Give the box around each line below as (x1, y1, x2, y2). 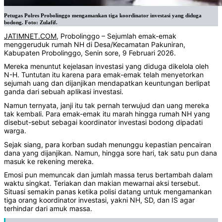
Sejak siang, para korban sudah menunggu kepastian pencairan (4, 140, 211, 149)
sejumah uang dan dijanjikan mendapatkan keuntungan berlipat (4, 79, 210, 88)
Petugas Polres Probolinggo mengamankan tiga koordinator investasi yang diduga (4, 13, 202, 19)
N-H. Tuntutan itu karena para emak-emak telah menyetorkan (4, 70, 204, 79)
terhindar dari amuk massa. (4, 204, 92, 213)
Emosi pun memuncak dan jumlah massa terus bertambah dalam (4, 170, 213, 179)
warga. (4, 126, 26, 135)
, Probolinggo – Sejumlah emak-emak (56, 31, 176, 40)
